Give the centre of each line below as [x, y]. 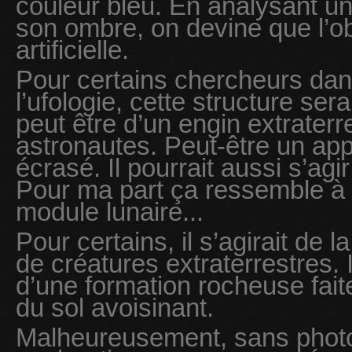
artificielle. [72, 50]
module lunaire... [110, 212]
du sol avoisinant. [115, 308]
